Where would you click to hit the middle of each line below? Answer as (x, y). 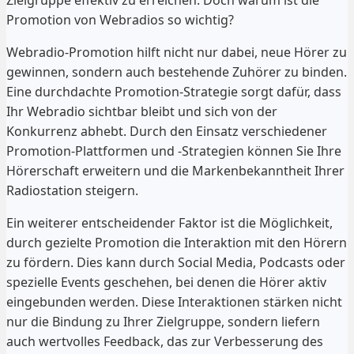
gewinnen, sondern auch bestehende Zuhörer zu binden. (177, 72)
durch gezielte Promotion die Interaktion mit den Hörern (177, 242)
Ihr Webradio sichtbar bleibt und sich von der (142, 111)
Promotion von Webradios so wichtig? (120, 19)
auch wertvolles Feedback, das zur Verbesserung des (165, 341)
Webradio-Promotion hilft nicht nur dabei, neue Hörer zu (177, 52)
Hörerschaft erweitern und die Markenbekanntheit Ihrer (175, 170)
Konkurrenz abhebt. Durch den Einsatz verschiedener (167, 131)
